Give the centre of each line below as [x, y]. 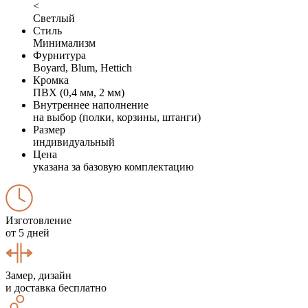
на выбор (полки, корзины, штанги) [117, 117]
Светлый [54, 18]
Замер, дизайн [38, 275]
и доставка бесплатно [56, 287]
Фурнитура [59, 55]
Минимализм [64, 43]
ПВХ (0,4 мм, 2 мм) [79, 92]
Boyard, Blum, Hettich [82, 67]
